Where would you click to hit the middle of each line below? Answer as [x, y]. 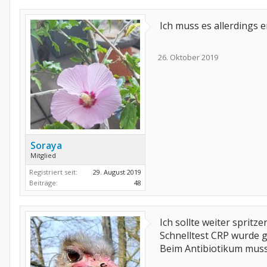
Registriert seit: [53, 172]
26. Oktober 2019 [188, 58]
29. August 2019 [117, 172]
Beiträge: [44, 183]
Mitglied [43, 156]
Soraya [46, 146]
